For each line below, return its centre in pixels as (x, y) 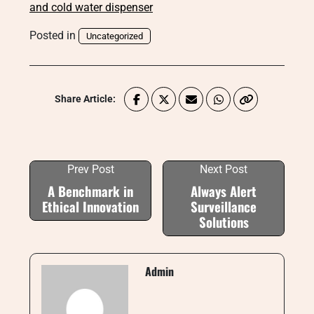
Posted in (54, 35)
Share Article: (85, 99)
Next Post (224, 169)
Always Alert (224, 191)
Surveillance (224, 206)
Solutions (224, 222)
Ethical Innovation (90, 206)
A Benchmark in (90, 191)
